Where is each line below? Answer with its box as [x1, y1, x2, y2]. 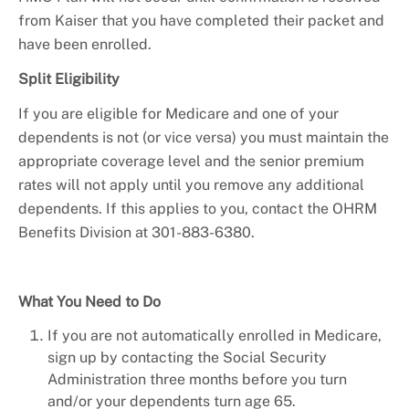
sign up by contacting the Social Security [47, 349, 327, 367]
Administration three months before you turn [47, 371, 347, 389]
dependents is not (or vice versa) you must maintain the [18, 129, 389, 147]
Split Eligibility [18, 70, 120, 89]
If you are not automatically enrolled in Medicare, [47, 327, 382, 345]
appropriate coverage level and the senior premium [18, 152, 364, 171]
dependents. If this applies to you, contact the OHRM [18, 200, 377, 218]
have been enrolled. [18, 36, 152, 54]
